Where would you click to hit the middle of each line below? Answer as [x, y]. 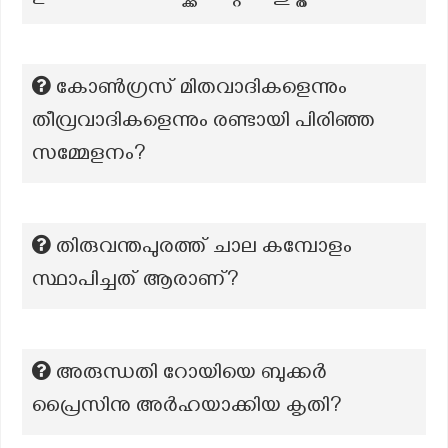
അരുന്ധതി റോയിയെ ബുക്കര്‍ [191, 375]
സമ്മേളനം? [89, 156]
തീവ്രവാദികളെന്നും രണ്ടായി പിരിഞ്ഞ [203, 123]
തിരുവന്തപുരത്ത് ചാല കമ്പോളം [204, 249]
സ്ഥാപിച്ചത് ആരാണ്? [135, 282]
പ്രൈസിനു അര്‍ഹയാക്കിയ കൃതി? [187, 408]
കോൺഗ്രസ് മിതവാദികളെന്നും [201, 90]
